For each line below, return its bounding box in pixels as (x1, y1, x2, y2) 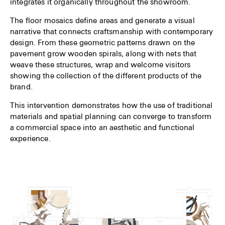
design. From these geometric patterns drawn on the (10, 37, 195, 47)
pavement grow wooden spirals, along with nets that (10, 48, 197, 58)
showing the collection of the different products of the (10, 70, 202, 80)
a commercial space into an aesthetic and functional (10, 122, 195, 132)
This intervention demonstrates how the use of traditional (10, 100, 213, 109)
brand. (10, 81, 33, 91)
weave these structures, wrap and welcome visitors (10, 59, 191, 69)
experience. (10, 133, 51, 143)
